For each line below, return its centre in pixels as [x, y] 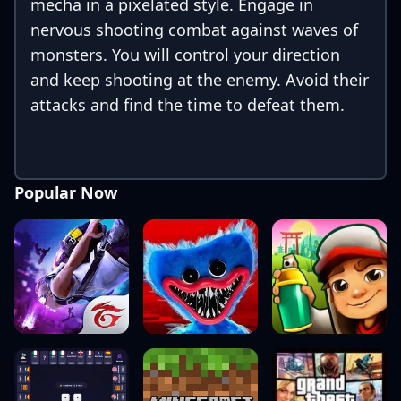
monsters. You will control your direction [185, 55]
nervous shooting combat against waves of [194, 30]
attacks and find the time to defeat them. [188, 105]
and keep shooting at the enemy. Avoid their [200, 80]
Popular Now [66, 192]
